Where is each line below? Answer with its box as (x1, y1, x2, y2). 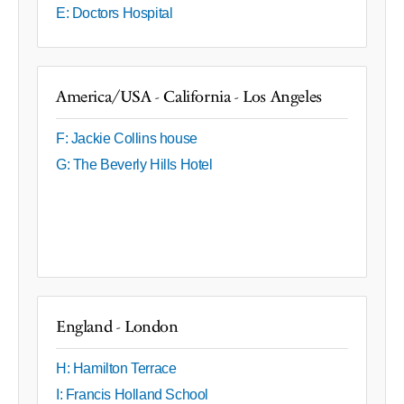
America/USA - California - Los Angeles (56, 85, 322, 108)
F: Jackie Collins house (56, 130, 197, 146)
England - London (56, 315, 179, 338)
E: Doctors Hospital (56, 5, 173, 21)
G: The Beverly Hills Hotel (56, 156, 213, 172)
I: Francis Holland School (56, 386, 208, 402)
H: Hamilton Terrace (56, 360, 177, 376)
